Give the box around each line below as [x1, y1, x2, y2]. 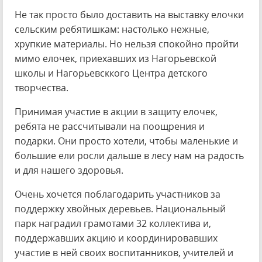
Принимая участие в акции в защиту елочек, [15, 105, 218, 118]
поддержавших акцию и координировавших [15, 232, 218, 244]
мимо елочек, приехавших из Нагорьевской [15, 52, 216, 65]
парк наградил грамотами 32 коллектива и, [15, 217, 211, 230]
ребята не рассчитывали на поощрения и [15, 120, 205, 133]
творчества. [15, 81, 68, 94]
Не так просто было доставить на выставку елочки [15, 8, 244, 21]
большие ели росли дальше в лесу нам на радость [15, 149, 244, 162]
